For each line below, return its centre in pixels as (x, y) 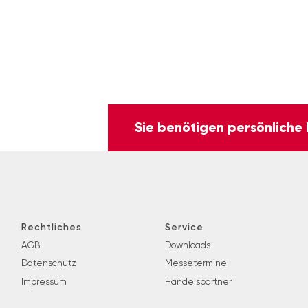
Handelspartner (198, 282)
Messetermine (196, 263)
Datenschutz (49, 263)
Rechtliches (52, 227)
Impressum (44, 282)
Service (184, 227)
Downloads (187, 245)
